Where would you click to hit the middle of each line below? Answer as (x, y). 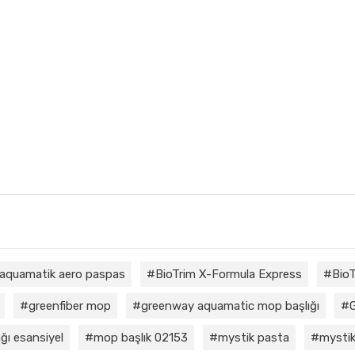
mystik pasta (254, 337)
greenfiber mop (70, 305)
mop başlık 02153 (141, 337)
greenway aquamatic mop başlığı (230, 305)
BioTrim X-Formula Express (229, 274)
